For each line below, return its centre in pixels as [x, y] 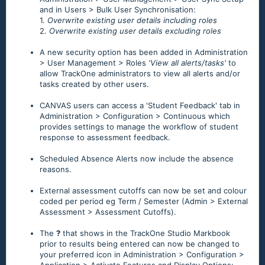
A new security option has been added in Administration [144, 52]
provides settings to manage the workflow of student [139, 127]
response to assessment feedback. [105, 138]
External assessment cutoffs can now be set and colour [143, 191]
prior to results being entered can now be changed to [140, 244]
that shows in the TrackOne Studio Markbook [145, 233]
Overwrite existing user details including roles [132, 20]
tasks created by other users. [94, 84]
